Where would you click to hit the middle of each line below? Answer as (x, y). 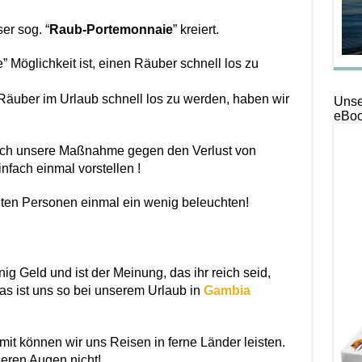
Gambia (227, 291)
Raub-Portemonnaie (111, 30)
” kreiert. (196, 30)
